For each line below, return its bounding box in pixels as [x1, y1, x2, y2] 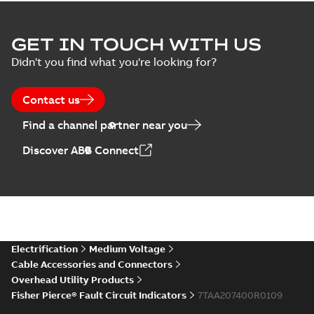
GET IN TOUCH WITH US [11, 34, 261, 55]
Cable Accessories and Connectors [11, 258, 172, 271]
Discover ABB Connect [22, 143, 139, 157]
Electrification [11, 243, 78, 255]
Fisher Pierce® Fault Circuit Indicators [11, 289, 186, 301]
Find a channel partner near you [22, 118, 187, 132]
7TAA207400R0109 [198, 289, 282, 301]
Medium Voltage [89, 243, 165, 255]
